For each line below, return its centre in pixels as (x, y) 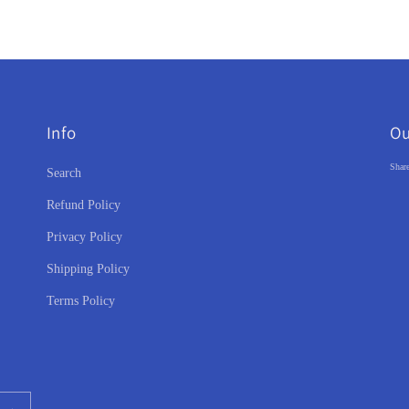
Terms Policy (80, 301)
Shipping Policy (88, 269)
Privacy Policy (84, 237)
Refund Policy (83, 205)
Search (63, 173)
